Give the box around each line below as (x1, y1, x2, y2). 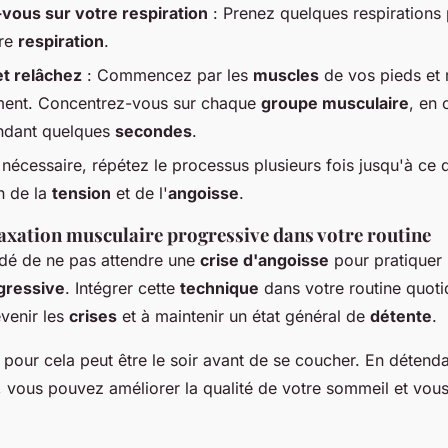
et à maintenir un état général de (117, 306, 370, 327)
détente (370, 306, 432, 327)
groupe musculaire (261, 92, 409, 113)
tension (52, 183, 111, 204)
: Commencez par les (82, 64, 253, 85)
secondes (115, 120, 192, 141)
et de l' (111, 183, 168, 204)
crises (69, 306, 117, 327)
